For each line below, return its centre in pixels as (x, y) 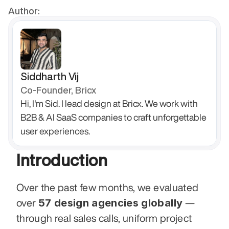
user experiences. (55, 131)
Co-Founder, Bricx (58, 90)
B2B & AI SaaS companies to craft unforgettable (113, 117)
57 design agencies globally (110, 203)
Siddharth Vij (50, 76)
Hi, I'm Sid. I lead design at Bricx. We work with (109, 103)
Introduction (62, 160)
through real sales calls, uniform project (104, 218)
